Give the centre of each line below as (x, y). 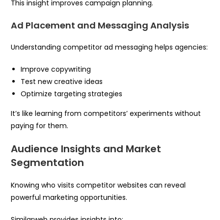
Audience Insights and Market (86, 149)
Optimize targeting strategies (72, 94)
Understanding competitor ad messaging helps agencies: (110, 47)
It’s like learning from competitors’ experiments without (106, 113)
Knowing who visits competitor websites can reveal (98, 185)
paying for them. (40, 125)
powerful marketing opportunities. (69, 197)
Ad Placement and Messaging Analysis (100, 25)
